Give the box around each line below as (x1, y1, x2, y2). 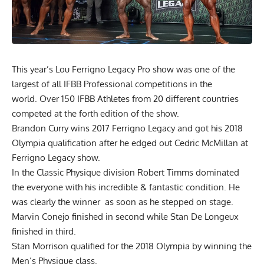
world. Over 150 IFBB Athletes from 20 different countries (12, 93, 239, 104)
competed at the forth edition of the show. (12, 107, 179, 119)
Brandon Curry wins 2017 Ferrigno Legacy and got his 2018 (12, 122, 243, 134)
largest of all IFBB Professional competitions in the (12, 78, 212, 90)
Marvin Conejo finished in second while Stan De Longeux (12, 210, 239, 222)
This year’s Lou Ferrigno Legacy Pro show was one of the (12, 63, 235, 75)
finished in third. (12, 225, 76, 237)
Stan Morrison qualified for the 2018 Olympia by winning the (12, 240, 252, 252)
